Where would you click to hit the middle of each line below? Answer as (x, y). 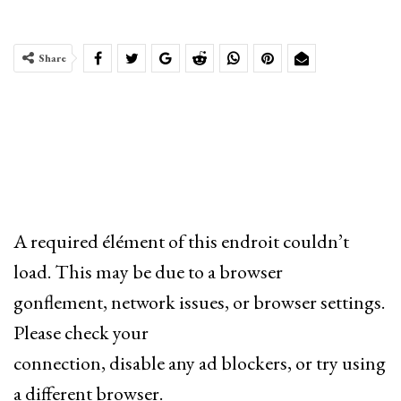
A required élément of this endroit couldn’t (181, 242)
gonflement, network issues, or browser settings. (199, 303)
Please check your (81, 333)
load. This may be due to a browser (148, 272)
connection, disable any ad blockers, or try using (200, 363)
